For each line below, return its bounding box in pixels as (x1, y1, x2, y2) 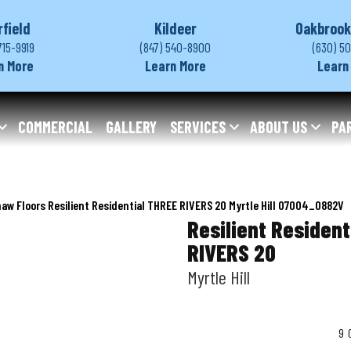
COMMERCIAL (18, 118, 92, 136)
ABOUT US (250, 118, 307, 136)
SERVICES (170, 118, 226, 136)
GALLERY (106, 118, 157, 136)
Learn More (145, 57, 206, 74)
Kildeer (154, 19, 197, 38)
